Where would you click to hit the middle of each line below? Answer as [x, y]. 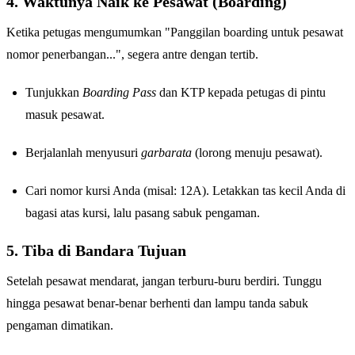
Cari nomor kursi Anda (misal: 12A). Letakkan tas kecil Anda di [185, 191]
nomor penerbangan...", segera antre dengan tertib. [132, 55]
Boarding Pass [119, 93]
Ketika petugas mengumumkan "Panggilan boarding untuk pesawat [175, 32]
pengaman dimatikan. [60, 326]
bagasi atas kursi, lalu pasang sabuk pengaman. [143, 213]
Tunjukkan [54, 93]
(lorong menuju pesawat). [257, 153]
